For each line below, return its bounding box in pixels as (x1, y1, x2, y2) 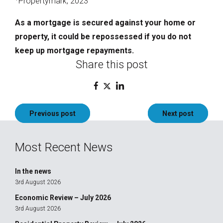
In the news (15, 167, 51, 175)
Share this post (75, 58, 148, 71)
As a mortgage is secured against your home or (15, 17, 196, 27)
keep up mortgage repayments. (15, 45, 134, 55)
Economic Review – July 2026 (15, 193, 111, 202)
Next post (162, 109, 194, 117)
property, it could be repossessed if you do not (15, 31, 191, 41)
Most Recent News (15, 140, 113, 154)
